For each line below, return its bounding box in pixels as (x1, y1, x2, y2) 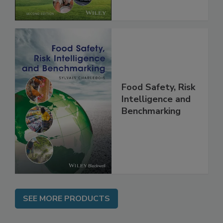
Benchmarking (121, 126, 181, 138)
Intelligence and (121, 114, 191, 126)
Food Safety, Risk (121, 102, 195, 114)
